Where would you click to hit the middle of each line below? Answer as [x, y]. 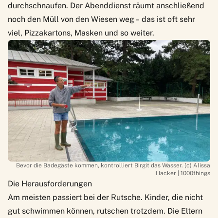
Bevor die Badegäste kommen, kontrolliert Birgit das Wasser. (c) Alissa [113, 165]
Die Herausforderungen [51, 183]
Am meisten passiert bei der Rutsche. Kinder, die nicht [105, 197]
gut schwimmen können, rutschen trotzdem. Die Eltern [105, 211]
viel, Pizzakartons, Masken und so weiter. [81, 33]
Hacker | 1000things [183, 173]
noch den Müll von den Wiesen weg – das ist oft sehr [101, 19]
